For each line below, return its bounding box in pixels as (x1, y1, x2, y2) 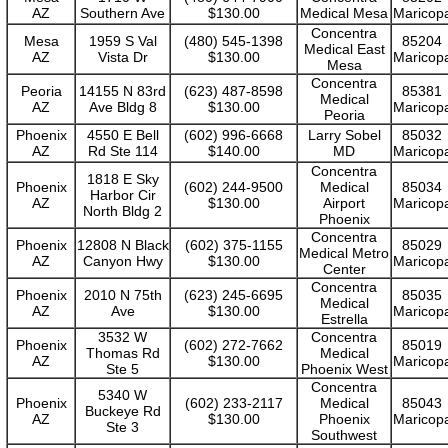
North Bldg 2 (83, 203, 162, 219)
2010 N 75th (83, 287, 162, 303)
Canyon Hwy (82, 253, 163, 269)
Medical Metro (299, 245, 389, 261)
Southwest (311, 427, 377, 443)
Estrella (320, 311, 368, 327)
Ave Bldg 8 (88, 99, 157, 115)
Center (322, 261, 366, 277)
